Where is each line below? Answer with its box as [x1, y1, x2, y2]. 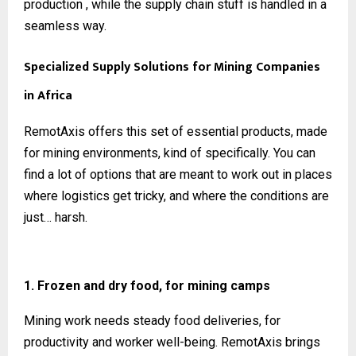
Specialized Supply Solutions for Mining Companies [24, 56, 320, 78]
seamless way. [24, 17, 106, 33]
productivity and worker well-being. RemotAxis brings [24, 334, 320, 350]
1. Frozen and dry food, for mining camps [24, 277, 270, 293]
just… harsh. [24, 209, 87, 225]
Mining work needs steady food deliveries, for [24, 312, 281, 328]
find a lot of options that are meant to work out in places [24, 166, 332, 182]
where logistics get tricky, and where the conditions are [24, 188, 329, 203]
